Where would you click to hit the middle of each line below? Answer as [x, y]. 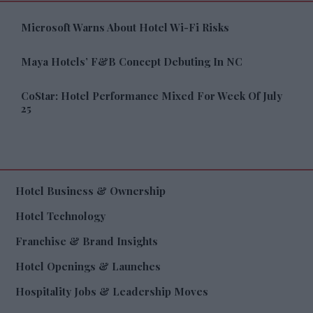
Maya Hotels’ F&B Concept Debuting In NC [131, 62]
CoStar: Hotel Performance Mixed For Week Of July [151, 96]
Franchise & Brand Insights [86, 241]
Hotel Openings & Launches [88, 267]
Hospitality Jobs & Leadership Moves [111, 292]
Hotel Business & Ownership [90, 191]
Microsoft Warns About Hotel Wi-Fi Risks [125, 28]
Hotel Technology [60, 216]
